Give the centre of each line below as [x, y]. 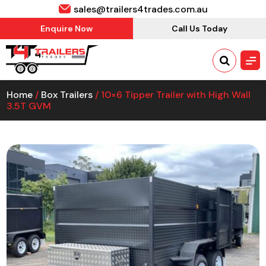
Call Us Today [199, 28]
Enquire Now [66, 28]
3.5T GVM [29, 106]
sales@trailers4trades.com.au [140, 9]
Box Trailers [67, 95]
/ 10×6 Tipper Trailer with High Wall [172, 95]
